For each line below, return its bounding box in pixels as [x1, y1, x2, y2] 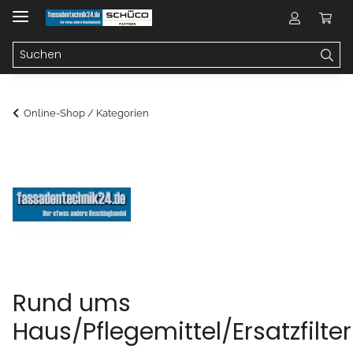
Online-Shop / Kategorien [24, 107, 149, 120]
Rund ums [13, 287, 131, 321]
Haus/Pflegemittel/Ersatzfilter [13, 315, 351, 349]
